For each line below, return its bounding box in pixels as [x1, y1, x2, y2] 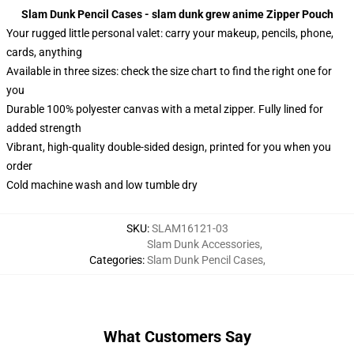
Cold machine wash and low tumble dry [6, 179, 198, 191]
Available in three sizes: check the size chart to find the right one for [6, 65, 332, 77]
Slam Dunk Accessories [146, 238, 260, 250]
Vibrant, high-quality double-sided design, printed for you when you [6, 141, 331, 153]
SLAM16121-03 [151, 222, 228, 235]
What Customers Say [103, 327, 251, 346]
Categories [88, 254, 142, 266]
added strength [6, 122, 81, 134]
